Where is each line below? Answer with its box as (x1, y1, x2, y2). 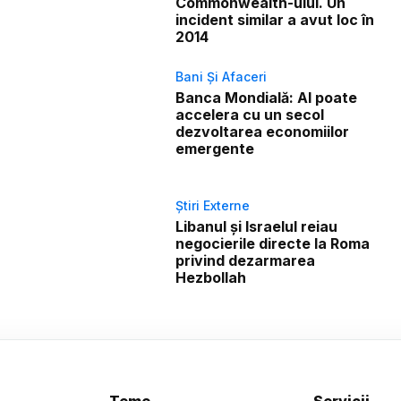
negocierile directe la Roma (175, 234, 371, 252)
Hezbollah (175, 268, 247, 286)
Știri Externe (175, 197, 251, 213)
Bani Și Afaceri (175, 68, 268, 84)
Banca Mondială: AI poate (175, 88, 358, 107)
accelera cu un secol (175, 105, 325, 124)
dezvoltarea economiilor (175, 122, 350, 141)
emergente (175, 139, 255, 158)
